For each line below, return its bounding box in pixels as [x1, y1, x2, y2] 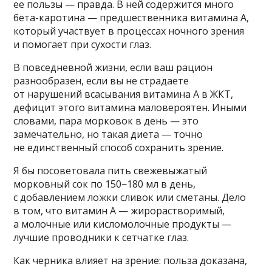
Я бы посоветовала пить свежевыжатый [13, 163, 208, 177]
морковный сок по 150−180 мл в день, [13, 177, 196, 191]
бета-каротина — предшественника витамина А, [13, 10, 250, 24]
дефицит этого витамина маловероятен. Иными [13, 100, 247, 114]
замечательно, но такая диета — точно [13, 127, 203, 141]
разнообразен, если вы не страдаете [13, 73, 189, 87]
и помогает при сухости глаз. [13, 37, 152, 51]
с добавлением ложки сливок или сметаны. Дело [13, 190, 246, 204]
